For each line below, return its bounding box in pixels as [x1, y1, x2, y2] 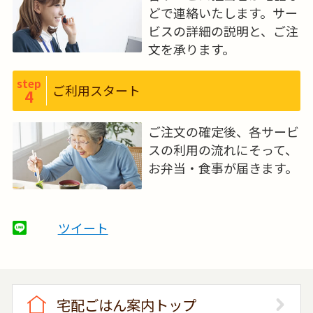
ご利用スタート [52, 80, 141, 99]
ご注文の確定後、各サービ [147, 122, 299, 141]
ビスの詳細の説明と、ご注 [147, 21, 298, 40]
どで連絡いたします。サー [147, 3, 298, 22]
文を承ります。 [147, 39, 235, 58]
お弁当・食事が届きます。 [147, 159, 298, 177]
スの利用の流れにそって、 [147, 140, 298, 159]
